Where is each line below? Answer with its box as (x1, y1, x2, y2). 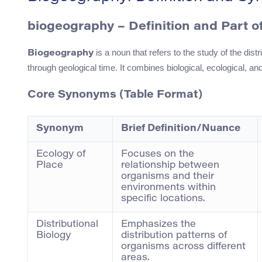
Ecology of (36, 149, 85, 159)
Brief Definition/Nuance (121, 123, 240, 133)
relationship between (121, 160, 219, 170)
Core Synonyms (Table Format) (27, 90, 202, 101)
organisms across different (121, 242, 246, 251)
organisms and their (121, 171, 214, 181)
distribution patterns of (121, 230, 227, 240)
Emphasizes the (121, 219, 196, 229)
